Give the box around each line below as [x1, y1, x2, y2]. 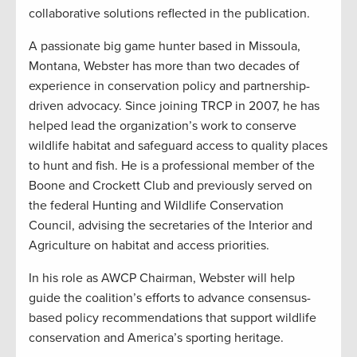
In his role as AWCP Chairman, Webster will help [29, 269, 295, 286]
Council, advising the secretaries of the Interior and [29, 217, 312, 233]
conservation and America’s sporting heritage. [29, 329, 287, 346]
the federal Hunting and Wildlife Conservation [29, 197, 284, 214]
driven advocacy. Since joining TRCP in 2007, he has [29, 97, 320, 114]
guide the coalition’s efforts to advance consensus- [29, 289, 311, 306]
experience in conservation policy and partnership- [29, 77, 310, 94]
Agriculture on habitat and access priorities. [29, 237, 279, 253]
